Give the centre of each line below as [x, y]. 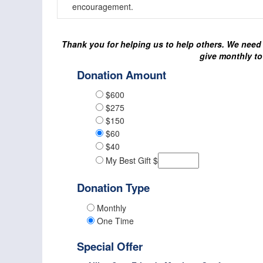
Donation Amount [121, 75]
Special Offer [109, 246]
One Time [114, 220]
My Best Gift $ [130, 161]
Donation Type [113, 188]
